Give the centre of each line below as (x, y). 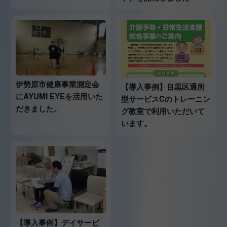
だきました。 (39, 109)
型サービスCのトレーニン (165, 99)
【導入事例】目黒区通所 (163, 87)
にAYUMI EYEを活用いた (60, 97)
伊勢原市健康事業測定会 (58, 84)
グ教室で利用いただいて (163, 111)
